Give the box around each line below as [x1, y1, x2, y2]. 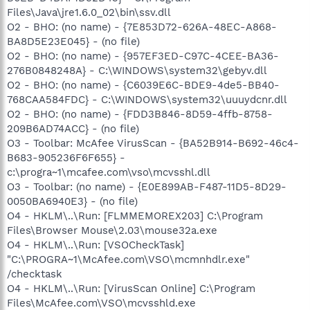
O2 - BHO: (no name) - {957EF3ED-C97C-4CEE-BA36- [7, 50, 279, 62]
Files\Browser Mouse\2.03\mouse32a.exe [7, 224, 217, 237]
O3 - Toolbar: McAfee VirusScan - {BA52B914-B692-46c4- [7, 137, 299, 149]
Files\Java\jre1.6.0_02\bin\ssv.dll [7, 6, 171, 19]
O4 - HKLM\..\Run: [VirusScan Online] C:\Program [7, 282, 255, 295]
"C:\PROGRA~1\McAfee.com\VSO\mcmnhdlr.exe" [7, 253, 250, 266]
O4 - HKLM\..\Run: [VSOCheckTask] [7, 239, 184, 251]
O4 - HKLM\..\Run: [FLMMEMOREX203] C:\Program [7, 210, 263, 222]
